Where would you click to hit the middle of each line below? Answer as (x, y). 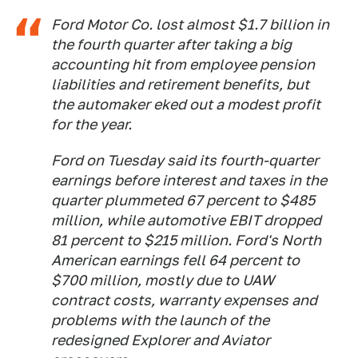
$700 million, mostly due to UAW (163, 280)
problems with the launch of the (160, 320)
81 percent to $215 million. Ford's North (186, 241)
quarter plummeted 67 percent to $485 (183, 201)
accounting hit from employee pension (183, 65)
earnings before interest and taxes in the (189, 181)
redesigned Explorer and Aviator (161, 340)
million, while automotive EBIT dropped (186, 221)
